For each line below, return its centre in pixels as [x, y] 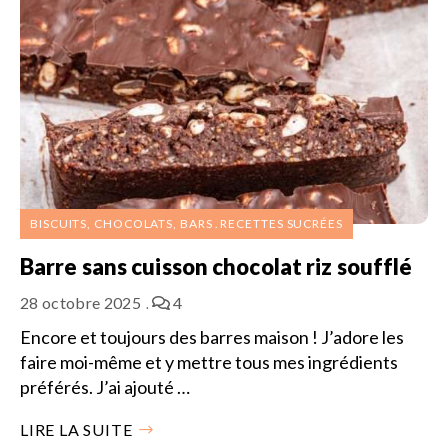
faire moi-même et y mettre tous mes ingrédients [209, 361]
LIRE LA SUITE [76, 429]
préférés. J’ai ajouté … [105, 386]
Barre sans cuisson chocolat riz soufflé [216, 266]
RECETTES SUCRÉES [281, 223]
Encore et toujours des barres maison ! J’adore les [212, 336]
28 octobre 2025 [80, 302]
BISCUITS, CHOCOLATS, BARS [121, 223]
